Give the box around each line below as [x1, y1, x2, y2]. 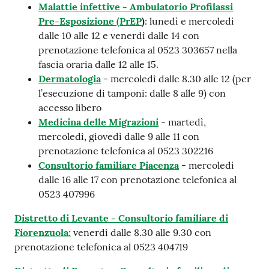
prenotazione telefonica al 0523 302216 [38, 145, 213, 157]
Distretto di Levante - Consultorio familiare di [14, 212, 228, 224]
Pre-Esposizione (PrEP [38, 15, 142, 27]
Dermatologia [38, 73, 101, 85]
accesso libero [38, 101, 101, 113]
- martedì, [159, 116, 206, 128]
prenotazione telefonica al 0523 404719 [14, 241, 188, 253]
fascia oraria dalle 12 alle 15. [38, 58, 159, 70]
